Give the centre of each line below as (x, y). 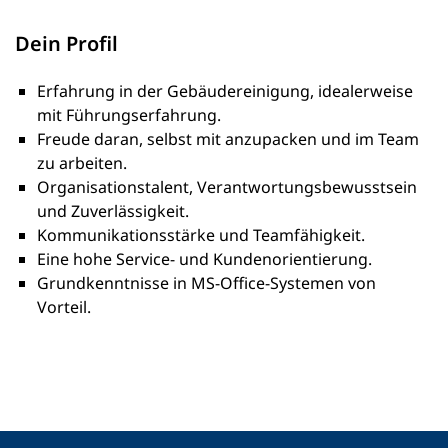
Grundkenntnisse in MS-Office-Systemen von (206, 283)
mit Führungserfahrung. (129, 115)
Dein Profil (66, 44)
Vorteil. (64, 307)
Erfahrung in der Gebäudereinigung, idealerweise (225, 91)
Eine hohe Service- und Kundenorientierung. (204, 259)
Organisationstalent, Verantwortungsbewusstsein (227, 187)
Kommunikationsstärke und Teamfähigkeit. (201, 235)
